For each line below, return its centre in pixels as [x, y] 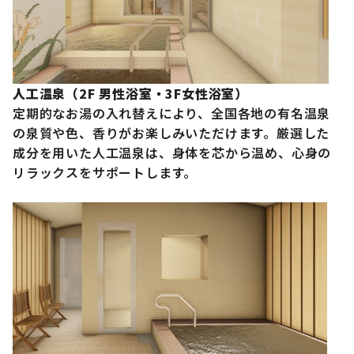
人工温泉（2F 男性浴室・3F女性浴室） [130, 94]
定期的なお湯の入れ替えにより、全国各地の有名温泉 [172, 113]
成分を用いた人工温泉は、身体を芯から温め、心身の [172, 153]
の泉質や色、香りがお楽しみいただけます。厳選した [171, 133]
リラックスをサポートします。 [105, 173]
